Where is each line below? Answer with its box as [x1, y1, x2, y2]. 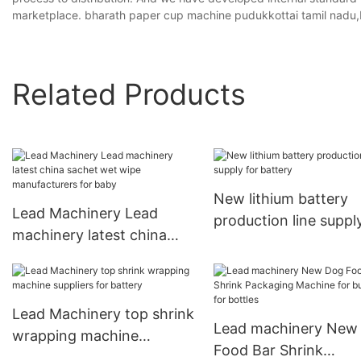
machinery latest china [12, 226, 167, 244]
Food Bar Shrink [213, 342, 323, 359]
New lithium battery [213, 190, 348, 208]
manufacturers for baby [12, 270, 174, 288]
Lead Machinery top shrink [12, 305, 194, 323]
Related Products [12, 76, 246, 112]
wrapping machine [12, 327, 139, 345]
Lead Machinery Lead [12, 205, 158, 222]
